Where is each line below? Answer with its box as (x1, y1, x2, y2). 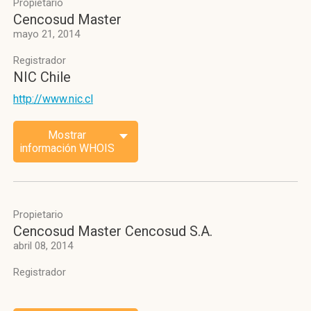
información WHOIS (19, 142, 115, 155)
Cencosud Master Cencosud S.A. (13, 223, 212, 239)
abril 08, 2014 (13, 239, 73, 252)
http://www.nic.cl (13, 92, 93, 106)
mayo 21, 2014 (13, 28, 80, 40)
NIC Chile (13, 69, 71, 85)
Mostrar (47, 128, 86, 142)
